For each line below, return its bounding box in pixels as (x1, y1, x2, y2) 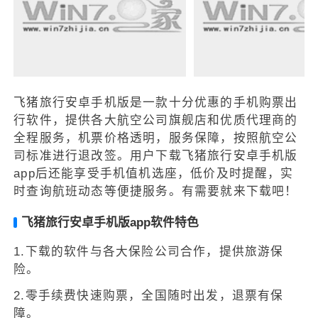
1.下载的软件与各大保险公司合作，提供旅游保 (13, 244, 284, 258)
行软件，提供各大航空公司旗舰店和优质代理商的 (13, 114, 298, 128)
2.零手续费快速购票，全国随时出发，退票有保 (13, 288, 284, 302)
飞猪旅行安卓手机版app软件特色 (21, 215, 199, 229)
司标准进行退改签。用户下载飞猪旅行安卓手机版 (13, 149, 298, 163)
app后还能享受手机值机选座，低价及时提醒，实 (13, 167, 294, 181)
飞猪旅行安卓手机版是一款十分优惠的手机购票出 (13, 96, 298, 110)
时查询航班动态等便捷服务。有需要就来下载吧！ (13, 185, 298, 199)
